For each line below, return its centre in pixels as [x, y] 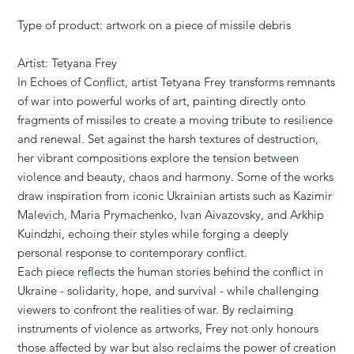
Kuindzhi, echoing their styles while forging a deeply [153, 233]
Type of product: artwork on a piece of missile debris [154, 25]
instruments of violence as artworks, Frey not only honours [168, 328]
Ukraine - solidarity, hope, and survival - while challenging [168, 290]
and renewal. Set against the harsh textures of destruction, [168, 139]
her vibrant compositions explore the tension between [158, 158]
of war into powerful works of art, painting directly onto [162, 101]
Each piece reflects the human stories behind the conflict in [171, 271]
